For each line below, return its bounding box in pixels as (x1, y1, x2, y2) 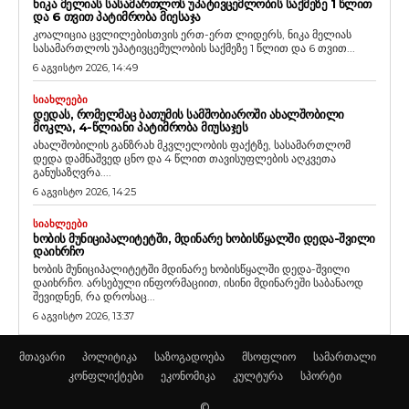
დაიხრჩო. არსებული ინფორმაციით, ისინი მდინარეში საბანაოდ (33, 275, 363, 289)
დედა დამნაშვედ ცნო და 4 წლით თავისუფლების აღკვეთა (33, 151, 336, 165)
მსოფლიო (241, 348, 296, 364)
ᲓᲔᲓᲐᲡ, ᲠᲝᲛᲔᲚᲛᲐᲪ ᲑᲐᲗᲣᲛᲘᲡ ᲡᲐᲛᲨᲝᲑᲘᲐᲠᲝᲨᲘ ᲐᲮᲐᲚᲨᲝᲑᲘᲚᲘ (33, 106, 344, 121)
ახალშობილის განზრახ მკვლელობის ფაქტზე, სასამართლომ (33, 137, 351, 152)
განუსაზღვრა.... (33, 164, 111, 179)
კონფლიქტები (68, 367, 143, 383)
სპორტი (299, 367, 341, 383)
